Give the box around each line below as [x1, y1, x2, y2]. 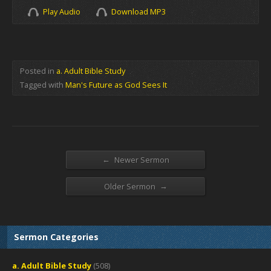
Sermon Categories [14, 231, 99, 243]
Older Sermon [103, 181, 157, 192]
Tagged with [20, 79, 65, 90]
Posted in [20, 65, 56, 76]
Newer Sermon [112, 154, 169, 165]
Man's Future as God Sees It [65, 79, 167, 90]
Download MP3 [111, 6, 166, 17]
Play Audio [43, 6, 80, 17]
